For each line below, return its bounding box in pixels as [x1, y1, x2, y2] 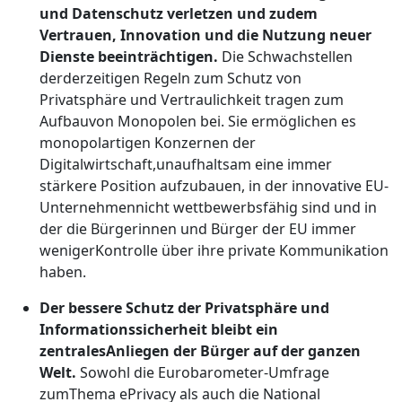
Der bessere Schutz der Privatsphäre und [39, 298, 329, 318]
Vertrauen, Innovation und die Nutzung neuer [39, 25, 371, 45]
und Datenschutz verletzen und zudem [39, 4, 318, 23]
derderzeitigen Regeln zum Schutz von [39, 68, 301, 88]
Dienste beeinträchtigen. [39, 47, 218, 66]
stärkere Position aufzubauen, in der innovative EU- [39, 176, 389, 196]
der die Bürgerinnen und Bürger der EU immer [39, 219, 356, 239]
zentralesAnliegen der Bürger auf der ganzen [39, 341, 361, 361]
